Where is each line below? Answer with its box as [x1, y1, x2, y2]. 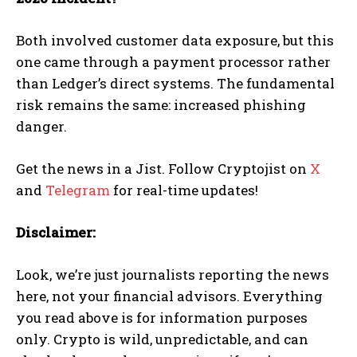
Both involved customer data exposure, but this [16, 31, 334, 50]
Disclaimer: [16, 223, 96, 242]
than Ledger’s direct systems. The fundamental [16, 74, 335, 93]
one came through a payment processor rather [16, 53, 331, 72]
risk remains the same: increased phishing [16, 96, 306, 115]
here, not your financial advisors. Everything [16, 287, 323, 306]
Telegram [45, 181, 110, 200]
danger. [16, 117, 67, 136]
